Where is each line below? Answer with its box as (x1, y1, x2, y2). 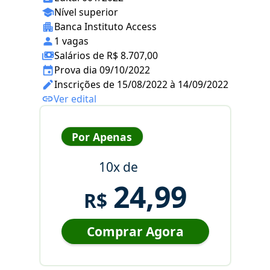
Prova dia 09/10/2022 (54, 63, 150, 77)
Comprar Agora (86, 223, 184, 240)
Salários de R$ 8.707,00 (54, 49, 158, 63)
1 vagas (54, 34, 89, 48)
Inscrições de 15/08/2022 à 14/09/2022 (54, 78, 228, 92)
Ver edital (54, 92, 96, 106)
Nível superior (54, 5, 118, 19)
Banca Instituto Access (54, 20, 157, 34)
